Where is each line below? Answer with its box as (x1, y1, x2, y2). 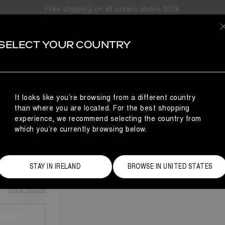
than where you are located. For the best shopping (15, 104, 190, 113)
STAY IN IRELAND (29, 162, 81, 171)
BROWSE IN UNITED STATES (128, 162, 212, 171)
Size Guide (8, 185, 46, 194)
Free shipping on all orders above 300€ (45, 5, 180, 14)
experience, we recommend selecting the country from (15, 115, 201, 123)
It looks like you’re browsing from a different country (15, 93, 196, 102)
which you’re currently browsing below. (15, 125, 147, 134)
